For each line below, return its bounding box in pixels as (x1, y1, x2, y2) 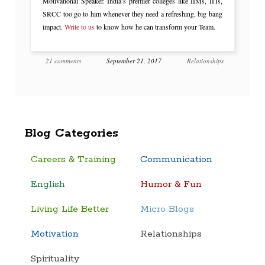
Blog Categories (25, 125, 119, 141)
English (31, 177, 66, 190)
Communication (140, 153, 213, 166)
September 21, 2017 (106, 56, 162, 65)
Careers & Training (31, 153, 117, 166)
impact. (43, 21, 65, 31)
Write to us (64, 21, 95, 31)
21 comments (46, 56, 82, 65)
